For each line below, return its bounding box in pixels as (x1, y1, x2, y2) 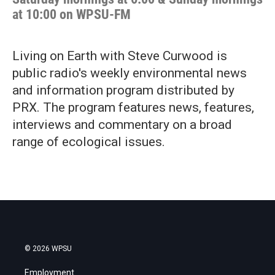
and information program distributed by (12, 83, 234, 98)
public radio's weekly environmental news (12, 66, 247, 80)
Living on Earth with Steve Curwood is (12, 48, 227, 63)
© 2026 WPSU (25, 244, 72, 253)
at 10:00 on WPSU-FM (12, 7, 131, 22)
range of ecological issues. (12, 134, 165, 149)
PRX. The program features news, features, (12, 100, 254, 115)
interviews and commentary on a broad (12, 117, 232, 132)
